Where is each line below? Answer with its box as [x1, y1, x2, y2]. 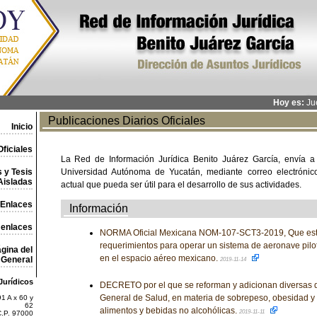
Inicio [11, 122, 33, 132]
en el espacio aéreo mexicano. [99, 253, 220, 263]
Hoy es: [272, 98, 304, 108]
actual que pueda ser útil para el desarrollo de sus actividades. [60, 180, 301, 190]
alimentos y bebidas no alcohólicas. [99, 306, 239, 316]
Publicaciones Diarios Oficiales [42, 115, 205, 127]
